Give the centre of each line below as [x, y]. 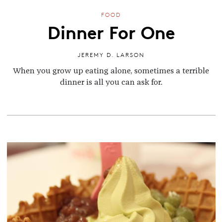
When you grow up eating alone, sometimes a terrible [111, 71]
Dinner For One [111, 31]
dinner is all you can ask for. [111, 83]
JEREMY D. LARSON [111, 55]
